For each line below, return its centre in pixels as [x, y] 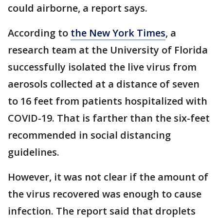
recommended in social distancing [89, 135]
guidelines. [34, 152]
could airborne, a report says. [78, 8]
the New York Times [118, 33]
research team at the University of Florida [108, 50]
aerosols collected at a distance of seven [104, 84]
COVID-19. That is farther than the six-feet [109, 118]
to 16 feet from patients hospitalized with [108, 101]
